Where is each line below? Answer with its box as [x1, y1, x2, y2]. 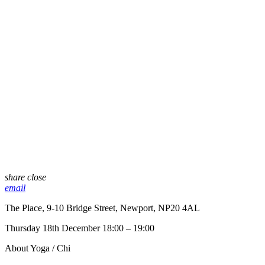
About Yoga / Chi [5, 243, 70, 254]
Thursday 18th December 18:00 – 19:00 [5, 223, 154, 234]
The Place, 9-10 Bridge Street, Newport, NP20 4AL [5, 203, 200, 214]
